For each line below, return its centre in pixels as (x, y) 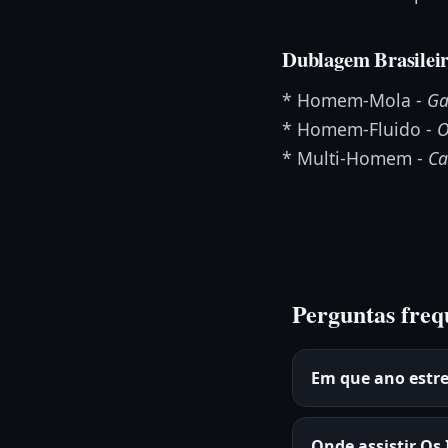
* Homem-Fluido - (359, 129)
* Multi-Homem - (355, 158)
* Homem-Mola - (354, 100)
